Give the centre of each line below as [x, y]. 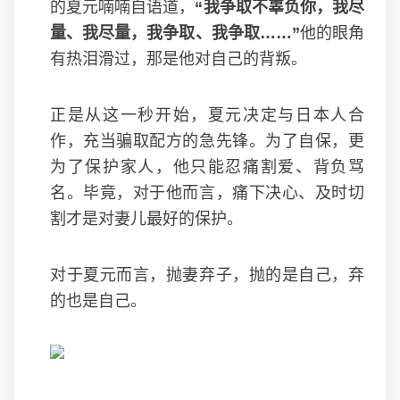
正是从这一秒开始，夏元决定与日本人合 [207, 115]
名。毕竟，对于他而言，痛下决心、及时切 [207, 193]
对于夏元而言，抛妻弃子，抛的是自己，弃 [207, 275]
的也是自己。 [98, 301]
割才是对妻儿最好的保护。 [146, 219]
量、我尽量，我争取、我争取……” [175, 33]
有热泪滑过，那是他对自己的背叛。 [179, 59]
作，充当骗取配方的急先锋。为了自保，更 [207, 141]
